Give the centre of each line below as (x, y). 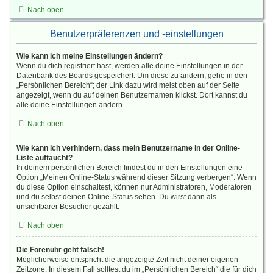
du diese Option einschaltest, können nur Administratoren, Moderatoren (134, 187)
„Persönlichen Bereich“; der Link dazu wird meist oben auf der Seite (128, 85)
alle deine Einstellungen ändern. (70, 105)
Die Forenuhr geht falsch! (60, 250)
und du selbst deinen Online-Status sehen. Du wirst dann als (116, 197)
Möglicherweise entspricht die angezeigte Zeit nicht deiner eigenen (127, 260)
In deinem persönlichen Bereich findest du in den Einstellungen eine (129, 168)
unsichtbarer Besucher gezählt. (68, 207)
